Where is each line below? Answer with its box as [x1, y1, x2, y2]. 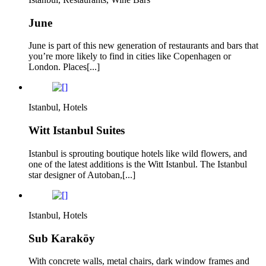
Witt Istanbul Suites [28, 124, 125, 137]
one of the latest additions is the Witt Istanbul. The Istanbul [28, 159, 247, 169]
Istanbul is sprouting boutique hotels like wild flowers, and [28, 148, 247, 159]
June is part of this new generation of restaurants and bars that [28, 40, 258, 51]
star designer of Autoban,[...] [28, 169, 135, 180]
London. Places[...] [28, 62, 100, 72]
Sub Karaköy [28, 232, 95, 245]
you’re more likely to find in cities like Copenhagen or [28, 51, 231, 62]
